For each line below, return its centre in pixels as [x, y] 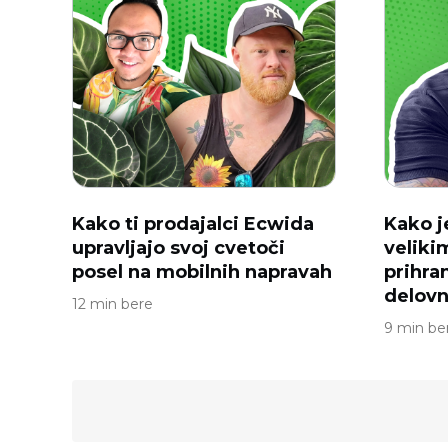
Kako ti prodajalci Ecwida [193, 224]
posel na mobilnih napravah [202, 272]
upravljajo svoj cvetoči [178, 248]
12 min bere [112, 304]
